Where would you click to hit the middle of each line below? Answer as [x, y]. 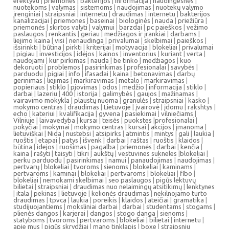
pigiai [56, 74]
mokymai [56, 127]
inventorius [140, 54]
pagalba [103, 147]
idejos [46, 147]
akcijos [161, 127]
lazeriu [47, 94]
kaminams [178, 167]
